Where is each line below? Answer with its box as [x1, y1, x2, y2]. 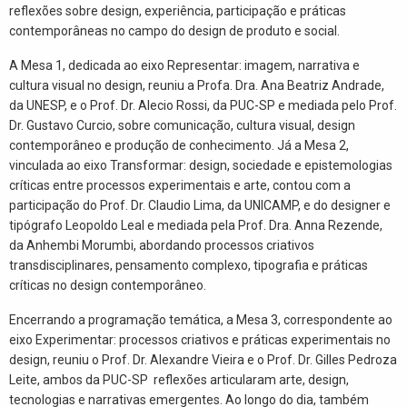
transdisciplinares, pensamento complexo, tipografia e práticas [9, 257, 368, 273]
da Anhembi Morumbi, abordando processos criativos [9, 237, 314, 253]
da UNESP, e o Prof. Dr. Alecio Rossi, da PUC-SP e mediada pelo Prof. [9, 97, 397, 113]
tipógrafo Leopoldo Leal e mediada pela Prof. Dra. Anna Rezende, [9, 217, 382, 233]
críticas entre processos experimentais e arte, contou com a [9, 177, 351, 193]
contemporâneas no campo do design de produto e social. [9, 23, 340, 38]
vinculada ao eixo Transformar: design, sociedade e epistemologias [9, 157, 392, 173]
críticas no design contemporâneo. [9, 277, 206, 293]
